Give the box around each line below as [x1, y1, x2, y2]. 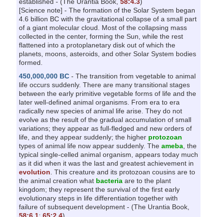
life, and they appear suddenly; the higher [18, 133, 148, 141]
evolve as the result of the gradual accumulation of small [18, 115, 191, 124]
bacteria [95, 176, 123, 185]
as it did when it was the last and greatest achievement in [18, 159, 194, 167]
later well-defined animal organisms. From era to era [18, 98, 180, 106]
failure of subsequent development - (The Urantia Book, [18, 202, 189, 211]
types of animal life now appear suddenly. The [18, 141, 161, 150]
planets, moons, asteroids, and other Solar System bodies [18, 49, 196, 58]
